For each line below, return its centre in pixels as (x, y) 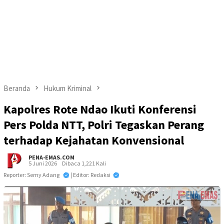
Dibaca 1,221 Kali (84, 163)
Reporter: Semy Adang (32, 175)
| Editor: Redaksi (90, 175)
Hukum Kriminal (67, 88)
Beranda (17, 88)
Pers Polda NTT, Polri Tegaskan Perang (104, 125)
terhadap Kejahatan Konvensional (94, 140)
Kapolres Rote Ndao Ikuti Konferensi (100, 109)
